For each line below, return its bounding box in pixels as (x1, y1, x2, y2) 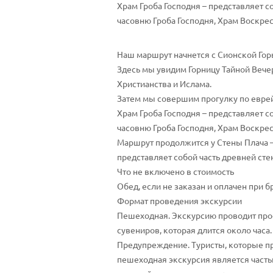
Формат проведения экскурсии (117, 195, 242, 206)
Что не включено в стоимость (117, 166, 234, 177)
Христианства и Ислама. (117, 78, 211, 89)
